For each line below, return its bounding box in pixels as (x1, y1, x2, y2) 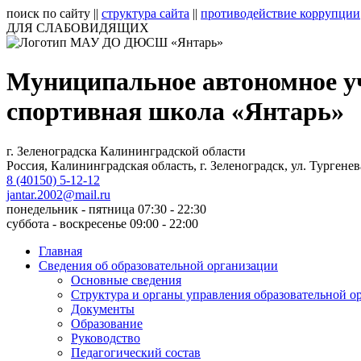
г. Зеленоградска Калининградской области (6, 143, 246, 158)
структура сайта (102, 6, 189, 20)
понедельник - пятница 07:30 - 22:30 (6, 201, 206, 216)
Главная (39, 243, 82, 258)
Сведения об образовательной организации (39, 258, 278, 272)
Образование (71, 316, 143, 330)
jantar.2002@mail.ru (6, 187, 110, 201)
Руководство (71, 330, 140, 345)
